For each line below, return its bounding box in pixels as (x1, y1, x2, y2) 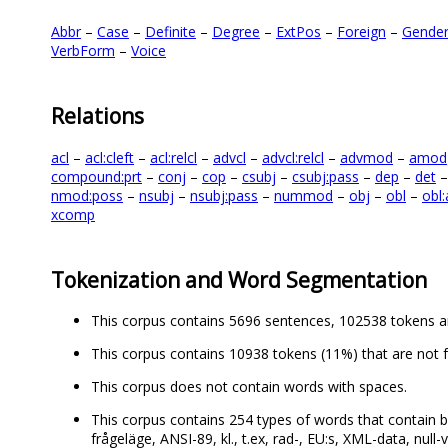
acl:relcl (150, 147, 197, 167)
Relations (51, 102, 144, 131)
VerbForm (51, 41, 115, 61)
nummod (274, 185, 333, 205)
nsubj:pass (190, 185, 258, 205)
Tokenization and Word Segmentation (51, 265, 427, 294)
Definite (145, 22, 196, 42)
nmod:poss (51, 185, 123, 205)
